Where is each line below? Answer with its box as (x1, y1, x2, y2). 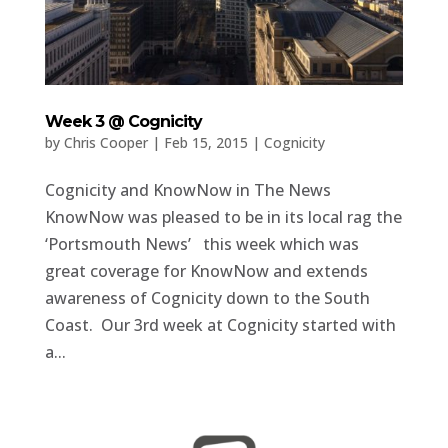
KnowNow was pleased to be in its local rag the (44, 206, 402, 229)
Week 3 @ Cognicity (44, 112, 202, 132)
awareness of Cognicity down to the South (44, 287, 370, 310)
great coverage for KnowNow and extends (44, 260, 368, 283)
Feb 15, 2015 (163, 133, 248, 153)
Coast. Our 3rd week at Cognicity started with (44, 314, 396, 337)
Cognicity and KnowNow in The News (44, 179, 331, 202)
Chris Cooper (63, 133, 148, 153)
